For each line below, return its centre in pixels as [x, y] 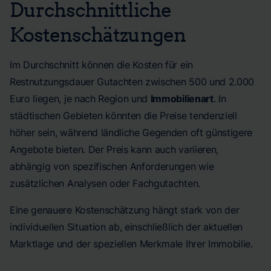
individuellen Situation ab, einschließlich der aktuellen [126, 227]
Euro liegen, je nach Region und [80, 99]
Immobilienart [182, 99]
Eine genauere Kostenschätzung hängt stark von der [125, 210]
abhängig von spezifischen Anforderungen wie [112, 166]
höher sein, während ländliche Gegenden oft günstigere [131, 132]
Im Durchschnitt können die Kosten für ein [101, 65]
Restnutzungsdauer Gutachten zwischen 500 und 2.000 [132, 82]
